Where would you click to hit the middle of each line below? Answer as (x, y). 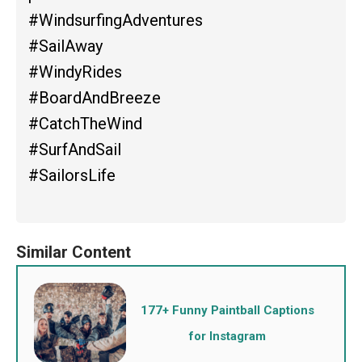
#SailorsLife (72, 175)
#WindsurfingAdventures (116, 20)
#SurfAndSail (75, 149)
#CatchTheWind (85, 123)
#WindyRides (75, 72)
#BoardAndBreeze (95, 97)
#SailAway (65, 46)
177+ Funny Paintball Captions (227, 310)
